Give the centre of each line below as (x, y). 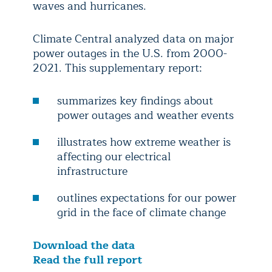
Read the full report (87, 260)
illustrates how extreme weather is (144, 142)
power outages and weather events (145, 115)
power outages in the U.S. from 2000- (130, 53)
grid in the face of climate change (141, 212)
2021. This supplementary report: (117, 68)
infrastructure (92, 171)
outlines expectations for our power (147, 198)
